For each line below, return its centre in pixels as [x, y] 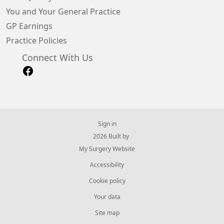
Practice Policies [36, 40]
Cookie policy [107, 181]
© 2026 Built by [107, 136]
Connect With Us [57, 58]
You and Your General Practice [63, 11]
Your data [107, 197]
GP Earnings [29, 26]
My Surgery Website [107, 149]
